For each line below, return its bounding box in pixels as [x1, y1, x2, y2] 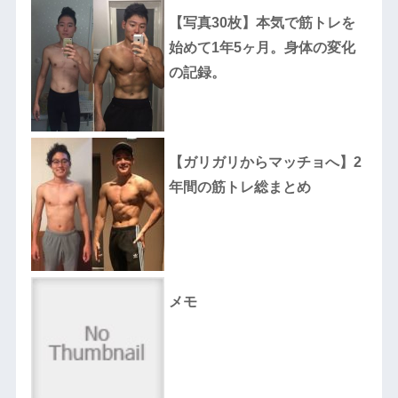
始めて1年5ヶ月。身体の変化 [168, 40, 355, 56]
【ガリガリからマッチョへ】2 [168, 155, 362, 171]
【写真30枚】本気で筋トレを [168, 15, 355, 31]
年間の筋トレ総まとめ [168, 179, 311, 195]
